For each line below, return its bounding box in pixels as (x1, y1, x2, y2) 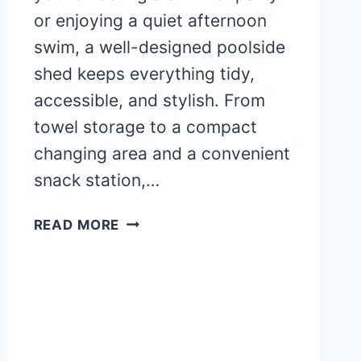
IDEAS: (118, 254, 168, 271)
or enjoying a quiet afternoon (33, 10, 267, 31)
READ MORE (33, 217, 120, 234)
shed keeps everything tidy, (33, 64, 255, 85)
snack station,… (33, 170, 160, 191)
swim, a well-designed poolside (33, 37, 285, 58)
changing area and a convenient (33, 143, 290, 164)
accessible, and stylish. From (33, 90, 265, 111)
